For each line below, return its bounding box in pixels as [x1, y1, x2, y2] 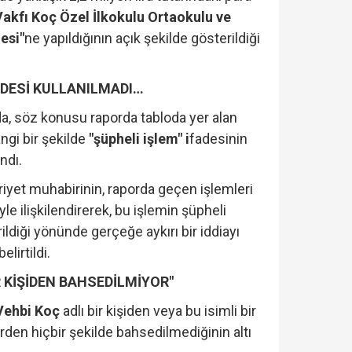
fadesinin [189, 130, 248, 147]
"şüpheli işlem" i [89, 130, 190, 147]
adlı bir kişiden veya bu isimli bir [60, 302, 257, 319]
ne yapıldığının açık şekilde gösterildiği [24, 29, 261, 46]
